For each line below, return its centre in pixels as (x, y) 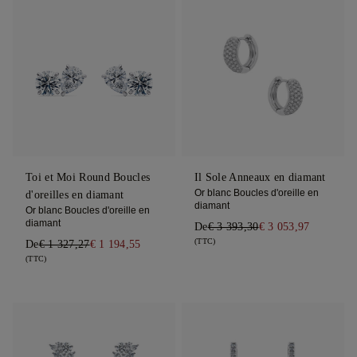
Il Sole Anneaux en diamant (260, 177)
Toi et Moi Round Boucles (88, 177)
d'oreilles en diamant (75, 194)
